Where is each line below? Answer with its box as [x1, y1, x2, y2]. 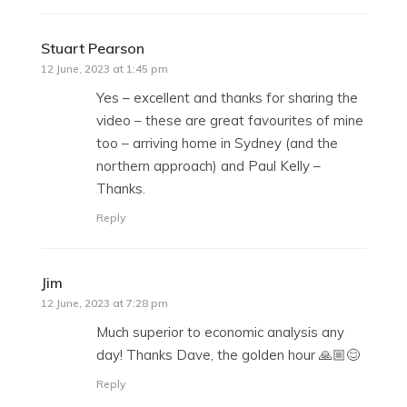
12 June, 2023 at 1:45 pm [41, 62, 168, 76]
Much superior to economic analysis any [96, 323, 344, 342]
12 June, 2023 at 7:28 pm [41, 296, 168, 311]
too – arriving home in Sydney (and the [96, 134, 338, 153]
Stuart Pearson [41, 39, 144, 58]
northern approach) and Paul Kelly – [96, 157, 321, 175]
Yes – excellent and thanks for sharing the [96, 89, 358, 107]
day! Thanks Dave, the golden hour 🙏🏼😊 [96, 346, 360, 364]
